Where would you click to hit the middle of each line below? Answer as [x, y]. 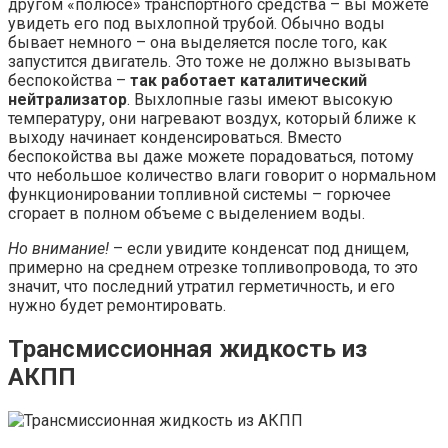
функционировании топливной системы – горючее [199, 194]
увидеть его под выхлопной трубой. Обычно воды [196, 23]
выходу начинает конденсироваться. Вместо [175, 137]
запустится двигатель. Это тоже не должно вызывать [209, 61]
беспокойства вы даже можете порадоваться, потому [211, 156]
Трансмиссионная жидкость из [187, 348]
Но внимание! [58, 248]
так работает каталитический [248, 80]
